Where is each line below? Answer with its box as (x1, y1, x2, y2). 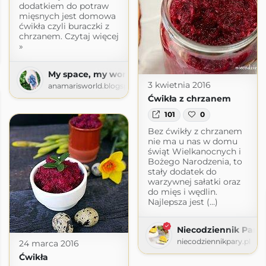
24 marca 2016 (18, 237, 79, 249)
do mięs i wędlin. (147, 186, 217, 197)
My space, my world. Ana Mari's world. (47, 68, 214, 80)
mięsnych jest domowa (18, 10, 116, 21)
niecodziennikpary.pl (176, 236, 251, 246)
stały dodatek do (147, 166, 217, 177)
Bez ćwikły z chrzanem (147, 125, 242, 137)
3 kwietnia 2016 (147, 80, 211, 91)
